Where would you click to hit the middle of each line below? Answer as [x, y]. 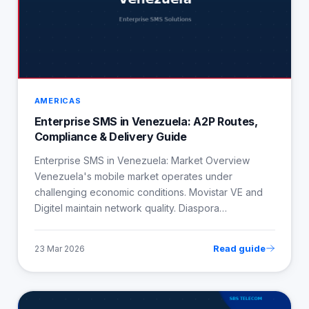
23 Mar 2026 [59, 248]
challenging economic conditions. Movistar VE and [148, 192]
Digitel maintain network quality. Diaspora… [130, 208]
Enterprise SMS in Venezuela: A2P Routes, [146, 122]
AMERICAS [58, 101]
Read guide [239, 249]
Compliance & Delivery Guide [110, 137]
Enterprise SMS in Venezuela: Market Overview [142, 161]
